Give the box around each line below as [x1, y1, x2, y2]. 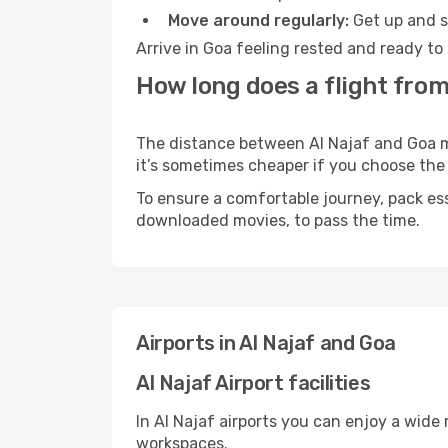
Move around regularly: [168, 11, 349, 30]
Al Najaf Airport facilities [136, 371, 371, 395]
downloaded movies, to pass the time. [136, 211, 420, 230]
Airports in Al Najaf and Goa [136, 331, 396, 355]
